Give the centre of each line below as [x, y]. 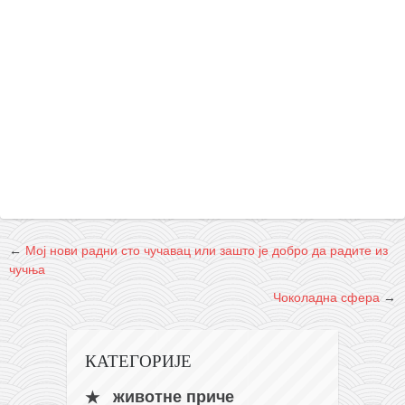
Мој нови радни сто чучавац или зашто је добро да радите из [207, 250]
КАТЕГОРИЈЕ [138, 360]
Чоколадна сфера [326, 297]
